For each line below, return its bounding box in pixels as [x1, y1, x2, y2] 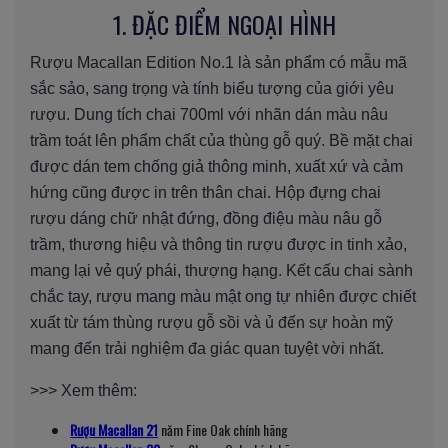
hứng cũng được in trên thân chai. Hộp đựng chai [30, 183, 381, 201]
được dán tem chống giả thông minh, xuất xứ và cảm [30, 157, 403, 175]
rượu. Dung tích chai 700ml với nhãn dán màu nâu [30, 105, 388, 123]
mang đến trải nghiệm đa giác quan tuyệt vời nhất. [30, 339, 384, 357]
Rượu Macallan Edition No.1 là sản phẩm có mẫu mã [30, 53, 407, 71]
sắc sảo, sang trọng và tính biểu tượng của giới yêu [30, 79, 394, 97]
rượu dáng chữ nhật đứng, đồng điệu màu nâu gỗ [30, 209, 382, 227]
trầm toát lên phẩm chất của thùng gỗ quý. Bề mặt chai [30, 131, 413, 149]
